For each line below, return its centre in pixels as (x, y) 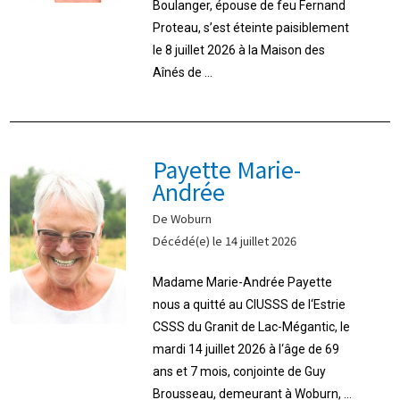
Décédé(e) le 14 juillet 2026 (225, 240)
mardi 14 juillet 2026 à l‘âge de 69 (246, 349)
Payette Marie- (227, 168)
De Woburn (183, 218)
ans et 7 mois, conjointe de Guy (240, 371)
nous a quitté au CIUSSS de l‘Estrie (250, 304)
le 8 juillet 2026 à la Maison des (239, 50)
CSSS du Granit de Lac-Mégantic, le (252, 326)
